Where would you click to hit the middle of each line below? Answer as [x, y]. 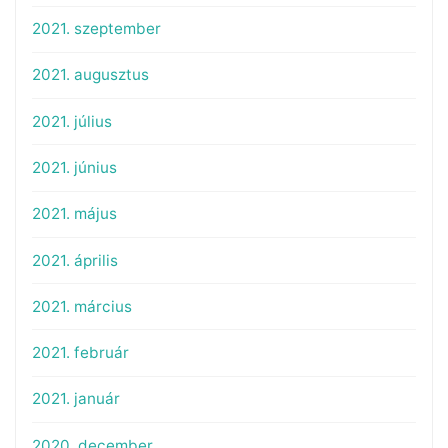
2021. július [71, 121]
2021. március [81, 306]
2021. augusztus [90, 75]
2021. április [74, 260]
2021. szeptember [96, 29]
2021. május [74, 214]
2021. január [75, 399]
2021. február [80, 353]
